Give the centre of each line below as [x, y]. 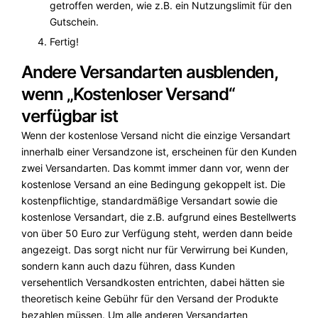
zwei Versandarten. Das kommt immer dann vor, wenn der [155, 168]
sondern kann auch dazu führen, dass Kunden [128, 266]
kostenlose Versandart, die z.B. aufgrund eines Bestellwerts [159, 217]
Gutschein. [74, 22]
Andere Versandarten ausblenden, [149, 72]
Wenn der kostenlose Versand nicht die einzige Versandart [156, 136]
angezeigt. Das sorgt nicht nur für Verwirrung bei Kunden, [155, 250]
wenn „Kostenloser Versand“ [128, 94]
